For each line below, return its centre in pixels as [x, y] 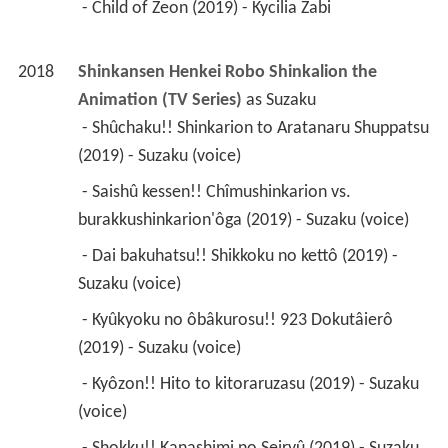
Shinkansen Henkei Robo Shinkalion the [227, 72]
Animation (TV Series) [159, 100]
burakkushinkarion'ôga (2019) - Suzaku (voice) [245, 220]
